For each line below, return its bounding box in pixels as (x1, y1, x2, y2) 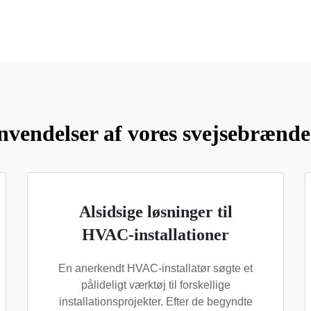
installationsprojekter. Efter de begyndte (58, 296, 253, 308)
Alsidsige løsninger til (78, 203, 233, 221)
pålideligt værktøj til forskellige (81, 279, 230, 291)
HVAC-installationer (82, 226, 229, 244)
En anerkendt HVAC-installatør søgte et (58, 262, 253, 274)
